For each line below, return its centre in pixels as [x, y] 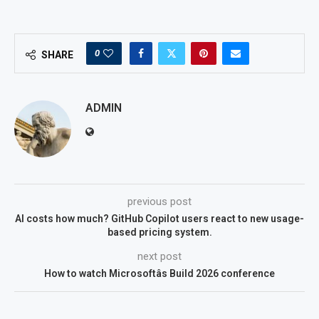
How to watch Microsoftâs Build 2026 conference [159, 274]
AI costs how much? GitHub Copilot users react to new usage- [159, 219]
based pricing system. [159, 232]
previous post [159, 202]
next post [159, 257]
